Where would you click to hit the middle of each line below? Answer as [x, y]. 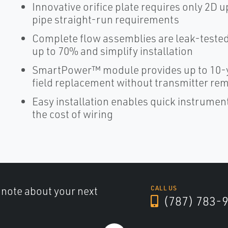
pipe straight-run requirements [105, 19]
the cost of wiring [72, 114]
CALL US [164, 188]
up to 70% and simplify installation [112, 51]
